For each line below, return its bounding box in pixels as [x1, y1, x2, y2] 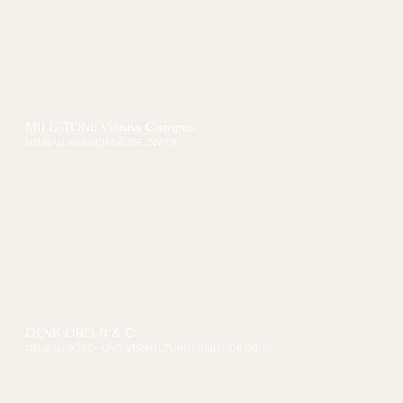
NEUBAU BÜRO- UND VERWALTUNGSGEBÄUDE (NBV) [25, 342, 273, 354]
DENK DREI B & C [25, 324, 137, 341]
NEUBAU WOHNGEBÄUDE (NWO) [25, 137, 177, 149]
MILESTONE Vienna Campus [25, 119, 196, 136]
